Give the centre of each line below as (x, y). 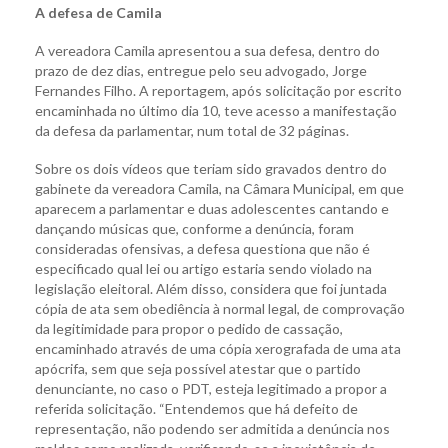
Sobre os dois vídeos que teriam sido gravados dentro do (211, 169)
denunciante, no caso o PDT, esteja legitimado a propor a (211, 389)
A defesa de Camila (98, 13)
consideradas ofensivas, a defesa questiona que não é (202, 249)
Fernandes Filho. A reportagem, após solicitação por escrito (218, 91)
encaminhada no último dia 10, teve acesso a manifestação (216, 111)
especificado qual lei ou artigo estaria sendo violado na (203, 269)
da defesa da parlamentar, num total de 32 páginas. (192, 131)
